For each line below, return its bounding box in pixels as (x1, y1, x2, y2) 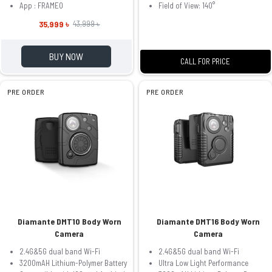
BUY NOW (49, 50, 84, 62)
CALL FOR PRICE (180, 56, 231, 66)
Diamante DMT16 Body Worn (157, 216, 260, 226)
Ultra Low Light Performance (158, 257, 248, 268)
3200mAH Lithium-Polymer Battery (19, 257, 127, 268)
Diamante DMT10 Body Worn (17, 216, 121, 226)
